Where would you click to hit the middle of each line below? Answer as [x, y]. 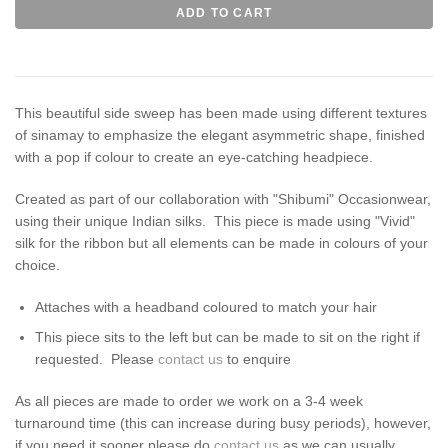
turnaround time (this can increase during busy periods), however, [223, 422]
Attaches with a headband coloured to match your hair [206, 306]
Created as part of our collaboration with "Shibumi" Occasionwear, [223, 198]
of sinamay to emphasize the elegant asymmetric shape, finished [220, 134]
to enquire [257, 358]
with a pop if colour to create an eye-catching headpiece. [194, 156]
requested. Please [96, 358]
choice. [37, 264]
